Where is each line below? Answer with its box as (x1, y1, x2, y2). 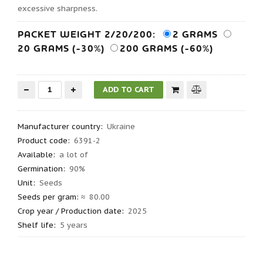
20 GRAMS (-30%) (18, 42, 104, 55)
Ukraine (107, 122, 135, 131)
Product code (18, 136, 68, 146)
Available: (18, 150, 55, 160)
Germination (18, 164, 63, 174)
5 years (60, 220, 87, 230)
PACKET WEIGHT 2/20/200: (18, 28, 156, 41)
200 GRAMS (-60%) (120, 42, 213, 55)
